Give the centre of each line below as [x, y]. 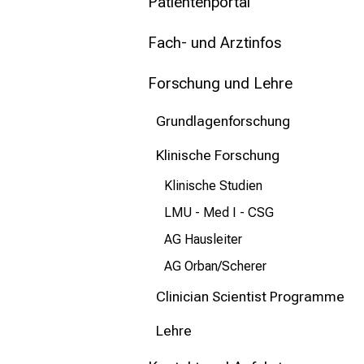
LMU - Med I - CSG [219, 213]
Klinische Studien [213, 186]
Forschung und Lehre [220, 84]
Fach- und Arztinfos [214, 43]
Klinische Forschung [218, 156]
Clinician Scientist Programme [250, 297]
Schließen [77, 53]
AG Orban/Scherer [215, 266]
